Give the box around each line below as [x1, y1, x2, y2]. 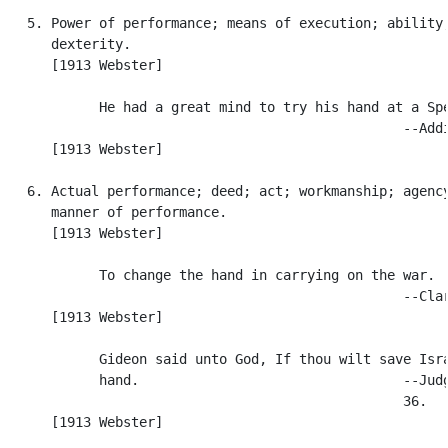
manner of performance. [3, 203, 227, 220]
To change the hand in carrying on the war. [3, 266, 435, 283]
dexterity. [3, 35, 131, 52]
